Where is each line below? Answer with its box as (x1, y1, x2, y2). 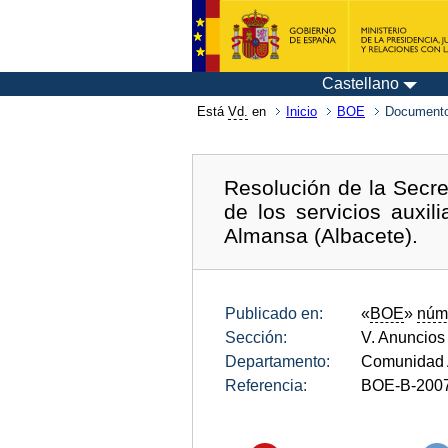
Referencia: (225, 376, 307, 394)
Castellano (322, 75, 399, 92)
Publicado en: (225, 304, 323, 322)
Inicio (286, 104, 317, 119)
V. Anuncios (361, 328, 445, 346)
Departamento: (225, 352, 330, 370)
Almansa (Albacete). (224, 223, 419, 247)
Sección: (225, 328, 287, 346)
